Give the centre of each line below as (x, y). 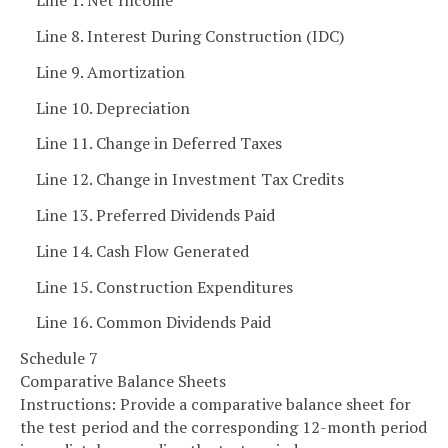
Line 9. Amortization (110, 71)
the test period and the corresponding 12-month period (223, 427)
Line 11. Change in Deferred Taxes (159, 143)
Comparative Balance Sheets (123, 381)
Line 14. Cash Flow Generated (142, 250)
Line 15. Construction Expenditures (164, 286)
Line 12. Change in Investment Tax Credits (190, 179)
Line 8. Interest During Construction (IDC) (190, 35)
